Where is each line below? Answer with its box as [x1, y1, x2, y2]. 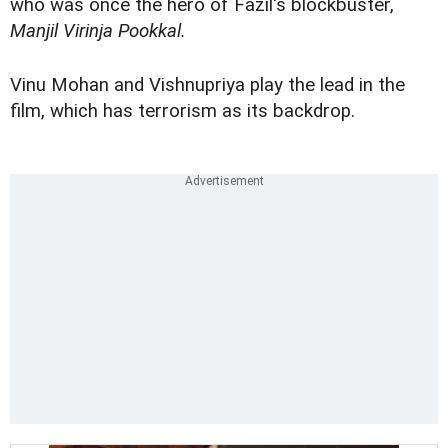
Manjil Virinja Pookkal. [10, 20, 186, 43]
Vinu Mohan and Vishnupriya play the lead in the [10, 74, 405, 97]
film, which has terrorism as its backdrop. [10, 100, 355, 123]
